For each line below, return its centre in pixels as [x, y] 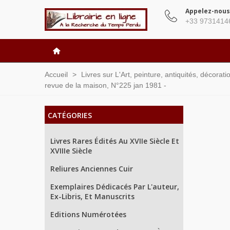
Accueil [56, 74]
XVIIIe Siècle [71, 151]
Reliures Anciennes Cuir [92, 169]
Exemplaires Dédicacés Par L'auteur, [115, 187]
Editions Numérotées [88, 214]
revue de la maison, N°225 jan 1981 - [106, 85]
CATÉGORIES [70, 115]
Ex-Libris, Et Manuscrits [92, 196]
